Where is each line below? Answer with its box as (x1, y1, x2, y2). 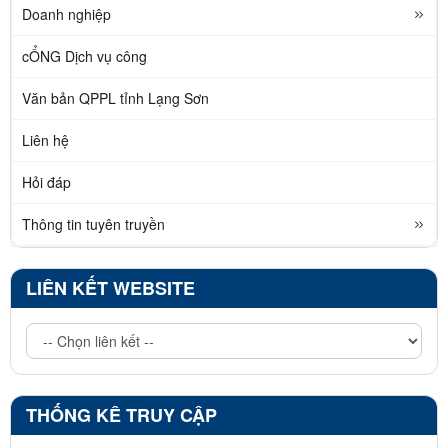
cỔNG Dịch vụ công (22, 45, 147, 66)
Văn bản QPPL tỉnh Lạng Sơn (22, 87, 209, 108)
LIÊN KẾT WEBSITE (26, 274, 195, 301)
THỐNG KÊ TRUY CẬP (26, 401, 217, 428)
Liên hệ (22, 129, 69, 150)
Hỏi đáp (22, 171, 71, 192)
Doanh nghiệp (22, 3, 111, 24)
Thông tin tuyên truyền (22, 213, 165, 234)
